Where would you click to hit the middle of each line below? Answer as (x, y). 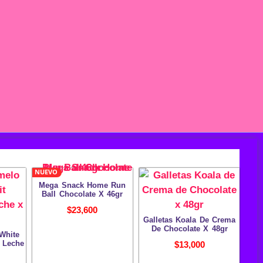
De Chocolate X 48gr (189, 229)
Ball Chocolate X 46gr (82, 194)
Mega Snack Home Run (82, 186)
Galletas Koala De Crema (190, 220)
